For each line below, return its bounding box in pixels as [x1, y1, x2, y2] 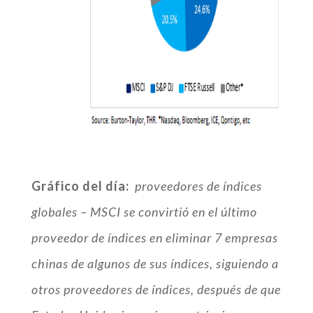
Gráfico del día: [31, 178, 129, 194]
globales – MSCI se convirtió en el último [31, 204, 257, 219]
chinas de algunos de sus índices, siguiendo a [31, 256, 279, 271]
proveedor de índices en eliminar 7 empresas [31, 230, 278, 245]
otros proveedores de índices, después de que [31, 282, 281, 297]
